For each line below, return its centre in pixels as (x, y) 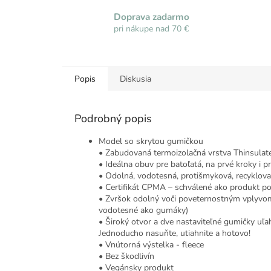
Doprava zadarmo (152, 16)
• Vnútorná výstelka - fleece (151, 245)
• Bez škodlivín (126, 256)
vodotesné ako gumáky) (143, 211)
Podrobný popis (113, 119)
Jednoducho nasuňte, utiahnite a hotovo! (175, 233)
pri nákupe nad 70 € (151, 28)
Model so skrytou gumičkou (151, 142)
